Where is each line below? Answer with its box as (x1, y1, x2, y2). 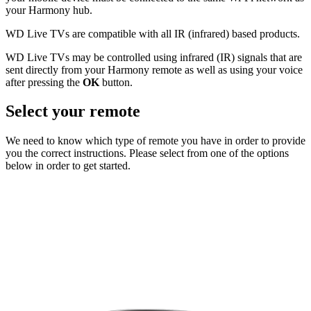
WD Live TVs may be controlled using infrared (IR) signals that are (6, 51, 302, 63)
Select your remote (6, 102, 140, 121)
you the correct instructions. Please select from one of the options (6, 147, 289, 160)
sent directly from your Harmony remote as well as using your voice (6, 63, 303, 76)
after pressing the (6, 76, 83, 88)
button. (99, 76, 133, 88)
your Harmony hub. (6, 3, 92, 16)
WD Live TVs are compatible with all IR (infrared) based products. (6, 27, 300, 40)
